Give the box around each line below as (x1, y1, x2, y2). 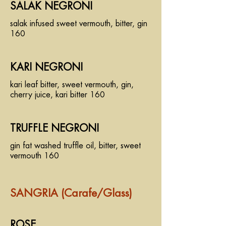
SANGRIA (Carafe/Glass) (10, 188, 132, 199)
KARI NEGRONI (10, 62, 83, 73)
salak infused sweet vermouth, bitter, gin (10, 20, 147, 28)
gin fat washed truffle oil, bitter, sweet (10, 142, 141, 150)
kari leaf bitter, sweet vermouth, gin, (10, 81, 134, 89)
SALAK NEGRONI (10, 1, 92, 12)
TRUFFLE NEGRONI (10, 123, 99, 134)
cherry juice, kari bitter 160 (10, 91, 105, 99)
